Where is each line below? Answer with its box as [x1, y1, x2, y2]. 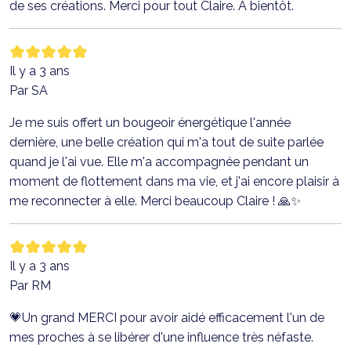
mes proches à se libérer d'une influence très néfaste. [9, 329, 313, 345]
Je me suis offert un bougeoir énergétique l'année [9, 114, 291, 130]
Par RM [9, 277, 51, 293]
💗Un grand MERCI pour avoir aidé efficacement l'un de [9, 309, 324, 325]
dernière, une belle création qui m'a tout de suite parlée [9, 134, 324, 150]
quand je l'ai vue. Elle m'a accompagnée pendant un [9, 154, 309, 169]
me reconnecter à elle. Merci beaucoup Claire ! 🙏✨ [9, 193, 301, 208]
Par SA [9, 82, 48, 98]
